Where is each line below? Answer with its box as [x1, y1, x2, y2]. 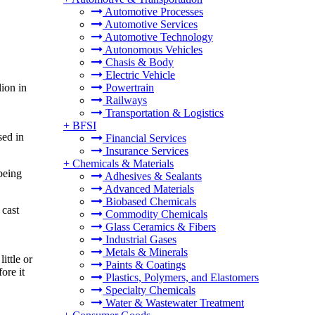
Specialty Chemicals [103, 284, 195, 296]
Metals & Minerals [103, 246, 188, 258]
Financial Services [103, 132, 186, 144]
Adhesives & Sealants [103, 170, 202, 182]
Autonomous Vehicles [103, 44, 202, 56]
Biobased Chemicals [103, 195, 196, 207]
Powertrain [103, 82, 154, 94]
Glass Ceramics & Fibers [103, 221, 216, 233]
